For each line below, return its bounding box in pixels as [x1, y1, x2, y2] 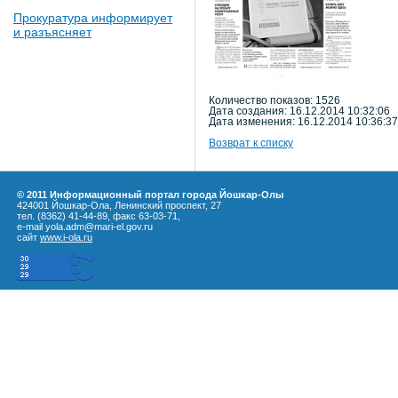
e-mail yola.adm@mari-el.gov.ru [17, 221, 153, 232]
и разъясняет [13, 25, 92, 39]
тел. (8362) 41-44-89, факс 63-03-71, [17, 211, 180, 221]
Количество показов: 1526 [209, 95, 340, 106]
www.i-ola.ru [40, 232, 92, 243]
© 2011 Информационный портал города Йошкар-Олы [17, 189, 283, 200]
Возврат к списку [209, 137, 293, 148]
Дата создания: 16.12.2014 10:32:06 [209, 106, 390, 116]
